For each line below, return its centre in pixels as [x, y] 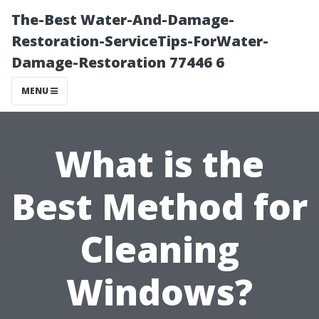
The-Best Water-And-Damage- [123, 20]
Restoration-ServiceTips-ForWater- [140, 41]
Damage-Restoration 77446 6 [118, 62]
